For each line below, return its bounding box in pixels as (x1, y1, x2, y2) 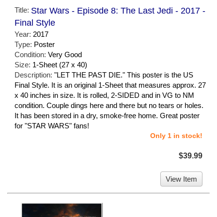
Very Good (48, 50, 82, 59)
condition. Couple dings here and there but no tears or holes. (15, 101, 203, 110)
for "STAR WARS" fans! (15, 122, 89, 130)
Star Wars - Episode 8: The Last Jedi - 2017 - (31, 6, 205, 16)
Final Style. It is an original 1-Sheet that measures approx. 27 (15, 81, 206, 90)
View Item (166, 175, 197, 184)
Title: (15, 6, 31, 15)
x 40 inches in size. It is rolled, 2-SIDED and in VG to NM (15, 91, 194, 100)
